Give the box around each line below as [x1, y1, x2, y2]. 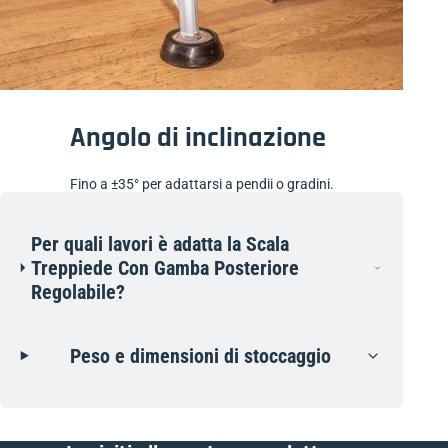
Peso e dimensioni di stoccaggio [69, 343, 331, 368]
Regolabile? [31, 279, 126, 304]
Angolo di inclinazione [69, 119, 326, 156]
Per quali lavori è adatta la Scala [31, 231, 290, 256]
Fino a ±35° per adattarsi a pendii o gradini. [69, 175, 334, 192]
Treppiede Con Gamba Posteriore [31, 255, 300, 280]
